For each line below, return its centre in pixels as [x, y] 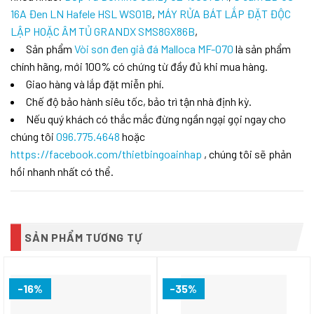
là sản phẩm [262, 49]
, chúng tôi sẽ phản [247, 154]
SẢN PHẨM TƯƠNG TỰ [83, 238]
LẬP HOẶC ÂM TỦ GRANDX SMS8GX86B [103, 32]
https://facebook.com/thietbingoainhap [106, 154]
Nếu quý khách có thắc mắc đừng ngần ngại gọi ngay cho [156, 119]
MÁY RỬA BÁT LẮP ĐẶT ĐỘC [224, 14]
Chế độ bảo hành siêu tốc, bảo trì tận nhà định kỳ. [139, 102]
